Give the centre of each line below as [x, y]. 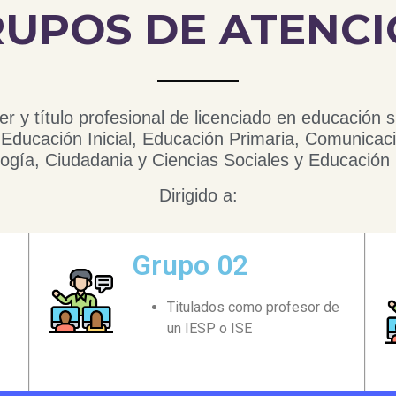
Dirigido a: [198, 195]
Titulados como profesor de [254, 307]
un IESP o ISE [210, 328]
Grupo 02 [190, 265]
